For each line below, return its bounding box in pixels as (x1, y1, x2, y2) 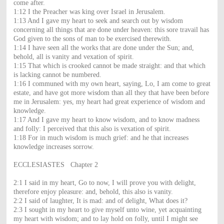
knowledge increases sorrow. (13, 142, 94, 150)
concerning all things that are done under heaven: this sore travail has (13, 25, 209, 33)
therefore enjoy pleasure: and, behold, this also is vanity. (13, 187, 173, 195)
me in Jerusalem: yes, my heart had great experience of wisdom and (13, 97, 205, 105)
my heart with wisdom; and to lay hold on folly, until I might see (13, 214, 198, 222)
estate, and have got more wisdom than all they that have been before (13, 88, 209, 96)
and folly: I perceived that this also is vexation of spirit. (13, 124, 171, 132)
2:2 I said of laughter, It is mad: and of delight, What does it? (13, 196, 187, 204)
